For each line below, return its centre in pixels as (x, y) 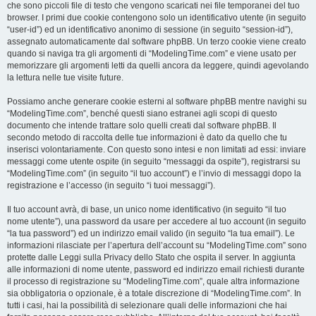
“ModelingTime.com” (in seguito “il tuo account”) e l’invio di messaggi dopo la (154, 174)
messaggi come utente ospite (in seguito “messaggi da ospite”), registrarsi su (154, 162)
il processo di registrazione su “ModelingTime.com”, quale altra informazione (153, 281)
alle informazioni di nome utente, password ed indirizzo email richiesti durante (156, 269)
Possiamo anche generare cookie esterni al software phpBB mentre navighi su (157, 102)
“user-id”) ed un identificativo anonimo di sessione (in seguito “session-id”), (150, 30)
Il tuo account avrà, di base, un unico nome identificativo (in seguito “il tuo (147, 209)
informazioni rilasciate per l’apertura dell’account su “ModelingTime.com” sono (157, 245)
